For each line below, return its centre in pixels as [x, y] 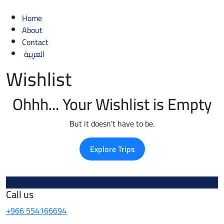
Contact [35, 42]
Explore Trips [112, 149]
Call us [20, 194]
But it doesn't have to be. [112, 123]
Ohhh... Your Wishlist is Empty [112, 104]
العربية [34, 54]
